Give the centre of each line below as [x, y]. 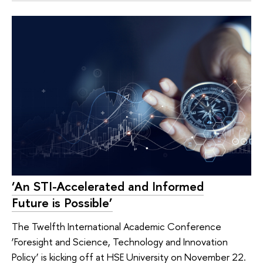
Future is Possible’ [62, 203]
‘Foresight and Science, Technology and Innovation [120, 242]
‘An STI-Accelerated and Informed [108, 186]
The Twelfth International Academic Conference [117, 227]
